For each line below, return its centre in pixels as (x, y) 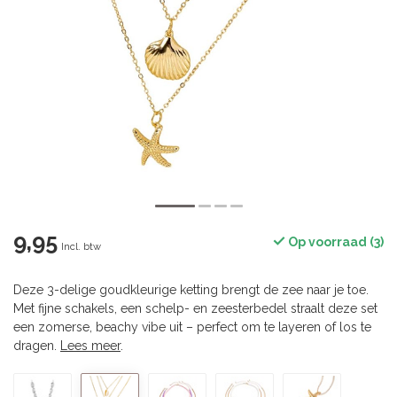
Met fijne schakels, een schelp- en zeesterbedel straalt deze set (195, 308)
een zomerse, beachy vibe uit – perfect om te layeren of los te (192, 327)
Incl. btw (81, 246)
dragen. (37, 346)
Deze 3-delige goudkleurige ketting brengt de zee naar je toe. (191, 290)
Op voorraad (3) (335, 242)
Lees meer (90, 346)
